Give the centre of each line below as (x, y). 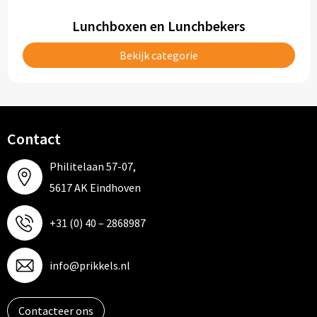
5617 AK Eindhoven (95, 188)
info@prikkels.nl (90, 265)
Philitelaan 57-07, (92, 166)
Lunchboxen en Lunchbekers (158, 26)
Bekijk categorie (158, 55)
